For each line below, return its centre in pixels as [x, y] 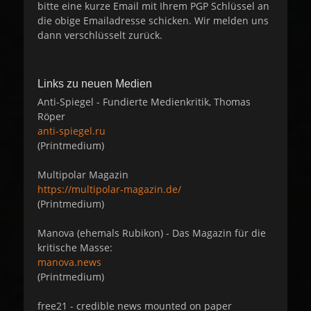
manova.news [69, 262]
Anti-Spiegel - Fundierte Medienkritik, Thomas [144, 101]
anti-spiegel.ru [72, 131]
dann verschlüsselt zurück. [100, 35]
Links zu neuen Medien [95, 83]
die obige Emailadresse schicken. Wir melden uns [153, 20]
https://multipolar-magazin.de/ [109, 189]
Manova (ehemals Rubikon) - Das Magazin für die [152, 233]
